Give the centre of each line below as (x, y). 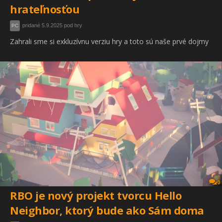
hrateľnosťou (45, 9)
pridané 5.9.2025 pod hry (52, 25)
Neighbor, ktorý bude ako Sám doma (107, 210)
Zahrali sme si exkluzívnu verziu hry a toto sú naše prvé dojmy (109, 41)
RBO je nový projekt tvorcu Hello (96, 195)
